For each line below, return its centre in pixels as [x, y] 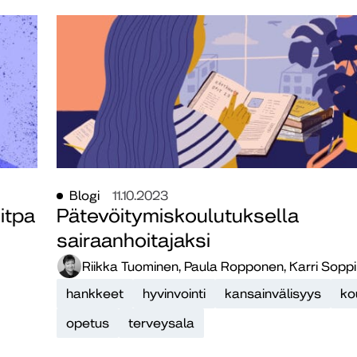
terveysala [161, 324]
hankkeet [95, 294]
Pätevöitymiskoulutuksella [178, 216]
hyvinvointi [174, 294]
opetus [88, 324]
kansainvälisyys [273, 294]
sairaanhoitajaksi [133, 241]
